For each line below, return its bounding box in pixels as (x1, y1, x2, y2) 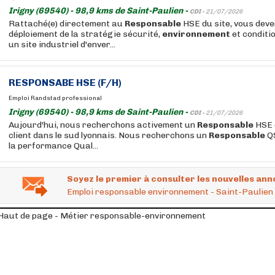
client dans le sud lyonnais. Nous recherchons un (9, 130, 209, 141)
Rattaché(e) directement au (9, 18, 125, 29)
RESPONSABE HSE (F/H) (9, 77, 122, 88)
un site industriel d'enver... (9, 39, 115, 50)
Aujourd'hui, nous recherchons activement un (9, 120, 197, 130)
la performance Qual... (9, 141, 98, 151)
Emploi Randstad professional (9, 95, 102, 102)
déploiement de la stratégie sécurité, (9, 29, 162, 39)
